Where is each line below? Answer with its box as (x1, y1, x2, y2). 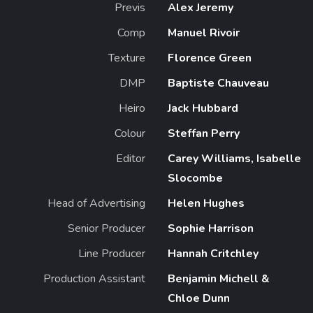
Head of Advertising (48, 195, 145, 211)
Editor (116, 150, 145, 166)
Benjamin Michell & (168, 270, 270, 286)
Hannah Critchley (168, 245, 259, 261)
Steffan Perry (168, 125, 240, 141)
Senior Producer (68, 220, 145, 236)
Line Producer (78, 245, 145, 261)
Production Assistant (43, 270, 145, 286)
